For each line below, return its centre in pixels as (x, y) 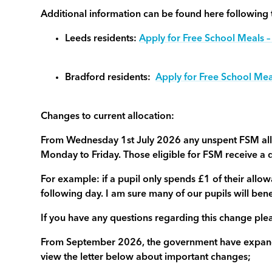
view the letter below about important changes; (146, 257)
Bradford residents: (110, 78)
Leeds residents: (102, 39)
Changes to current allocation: (108, 117)
